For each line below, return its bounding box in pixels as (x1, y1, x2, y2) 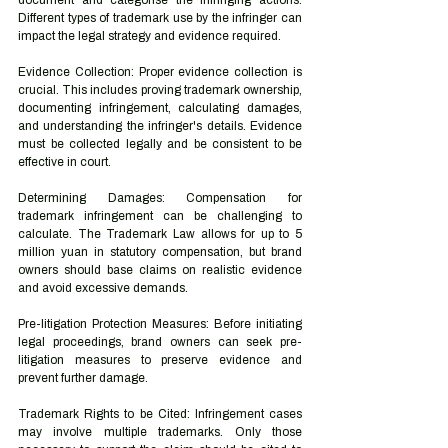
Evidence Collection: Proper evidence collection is (18, 65, 302, 79)
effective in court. (18, 155, 111, 169)
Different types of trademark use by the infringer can (18, 11, 302, 25)
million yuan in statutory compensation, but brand (18, 245, 302, 259)
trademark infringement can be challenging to (18, 209, 302, 223)
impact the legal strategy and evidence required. (18, 29, 281, 43)
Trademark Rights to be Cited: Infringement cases (18, 407, 302, 421)
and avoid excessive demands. (18, 281, 188, 295)
